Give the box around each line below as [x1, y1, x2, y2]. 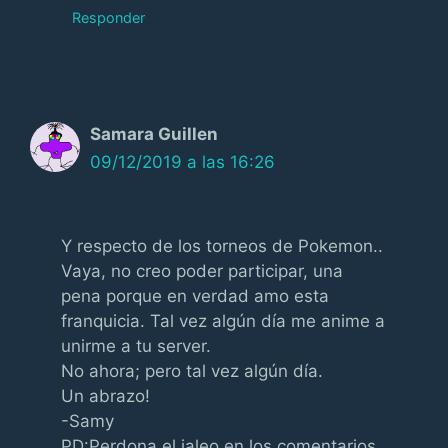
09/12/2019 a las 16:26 [90, 152, 275, 172]
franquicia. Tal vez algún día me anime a [61, 310, 385, 331]
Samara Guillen [90, 124, 218, 144]
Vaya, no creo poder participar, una [61, 260, 343, 281]
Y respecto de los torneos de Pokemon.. [61, 235, 383, 256]
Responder [72, 9, 145, 26]
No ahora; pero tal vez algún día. [61, 360, 323, 381]
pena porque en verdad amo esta [61, 285, 329, 306]
